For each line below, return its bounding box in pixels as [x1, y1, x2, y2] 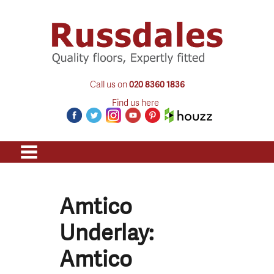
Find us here [112, 95, 159, 108]
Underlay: [59, 218, 154, 246]
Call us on [89, 77, 129, 90]
